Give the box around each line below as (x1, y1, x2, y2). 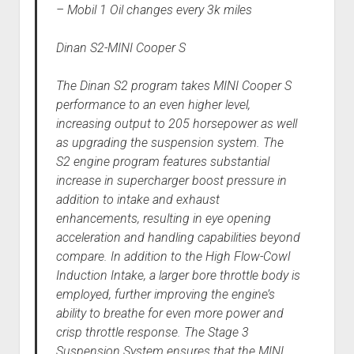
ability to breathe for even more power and (55, 306, 284, 322)
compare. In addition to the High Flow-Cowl (55, 249, 290, 265)
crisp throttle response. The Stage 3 (55, 325, 249, 341)
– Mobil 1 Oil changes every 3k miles (55, 2, 252, 18)
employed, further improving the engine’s (55, 287, 275, 303)
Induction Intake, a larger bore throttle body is (55, 268, 300, 284)
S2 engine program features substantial (55, 154, 269, 170)
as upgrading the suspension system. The (55, 135, 284, 151)
